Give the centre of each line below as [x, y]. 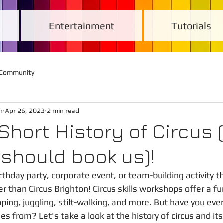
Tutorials [191, 26]
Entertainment [82, 26]
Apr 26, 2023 [25, 110]
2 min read [63, 110]
